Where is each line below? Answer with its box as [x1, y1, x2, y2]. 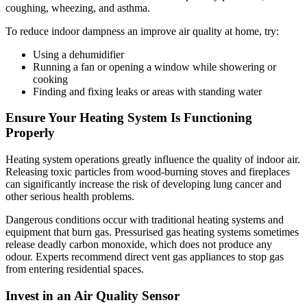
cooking [33, 73, 68, 85]
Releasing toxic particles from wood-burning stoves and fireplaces [5, 166, 290, 178]
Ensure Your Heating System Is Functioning [5, 110, 252, 125]
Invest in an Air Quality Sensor [5, 288, 180, 303]
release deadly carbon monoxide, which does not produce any [5, 238, 272, 251]
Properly [5, 125, 55, 140]
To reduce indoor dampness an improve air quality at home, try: [5, 25, 279, 37]
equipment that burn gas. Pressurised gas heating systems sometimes [5, 226, 299, 238]
